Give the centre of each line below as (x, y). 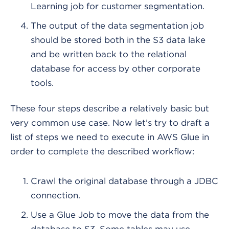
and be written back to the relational (109, 54)
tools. (42, 83)
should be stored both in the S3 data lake (118, 40)
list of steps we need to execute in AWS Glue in (110, 137)
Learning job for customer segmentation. (118, 6)
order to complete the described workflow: (102, 152)
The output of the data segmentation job (117, 26)
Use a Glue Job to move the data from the (120, 215)
